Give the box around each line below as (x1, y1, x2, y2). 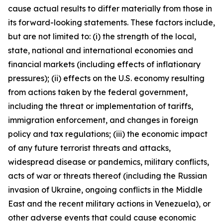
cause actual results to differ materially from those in (8, 3, 212, 13)
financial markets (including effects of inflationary (8, 59, 201, 69)
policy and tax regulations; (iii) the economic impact (8, 129, 208, 139)
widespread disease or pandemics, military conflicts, (8, 157, 209, 167)
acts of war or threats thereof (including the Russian (8, 171, 207, 181)
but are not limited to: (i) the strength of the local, (8, 31, 196, 41)
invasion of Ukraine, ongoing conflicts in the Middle (8, 185, 203, 195)
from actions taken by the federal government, (8, 87, 188, 97)
